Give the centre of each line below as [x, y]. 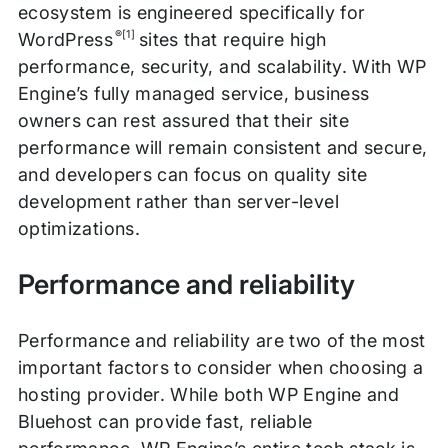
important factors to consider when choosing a [220, 368]
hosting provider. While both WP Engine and [208, 395]
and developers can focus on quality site [192, 175]
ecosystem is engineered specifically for [191, 13]
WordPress [65, 40]
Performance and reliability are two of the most [221, 341]
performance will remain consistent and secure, [222, 148]
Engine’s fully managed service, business [193, 94]
